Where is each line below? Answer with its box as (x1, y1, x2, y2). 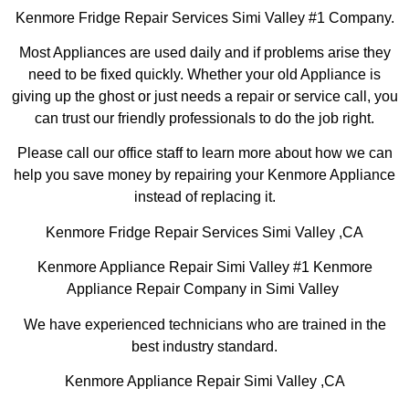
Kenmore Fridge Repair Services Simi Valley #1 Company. (15, 9, 394, 26)
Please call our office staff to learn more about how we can (16, 145, 393, 162)
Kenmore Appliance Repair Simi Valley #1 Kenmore (37, 259, 372, 276)
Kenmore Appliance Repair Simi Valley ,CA (64, 373, 345, 389)
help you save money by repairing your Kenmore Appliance (14, 167, 395, 184)
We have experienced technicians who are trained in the (23, 316, 386, 332)
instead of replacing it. (133, 189, 276, 205)
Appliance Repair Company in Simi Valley (67, 281, 342, 298)
